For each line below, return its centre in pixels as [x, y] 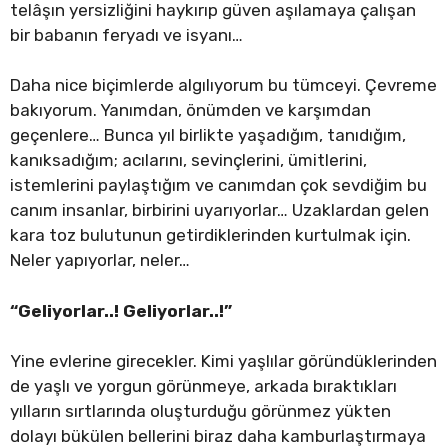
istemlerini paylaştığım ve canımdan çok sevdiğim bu [218, 185]
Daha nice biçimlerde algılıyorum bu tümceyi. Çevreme [223, 85]
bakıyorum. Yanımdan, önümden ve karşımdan [190, 110]
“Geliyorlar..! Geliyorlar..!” [121, 310]
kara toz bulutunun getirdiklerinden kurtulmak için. [210, 235]
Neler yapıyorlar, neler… [100, 260]
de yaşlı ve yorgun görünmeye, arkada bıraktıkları [203, 386]
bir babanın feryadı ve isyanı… [126, 34]
